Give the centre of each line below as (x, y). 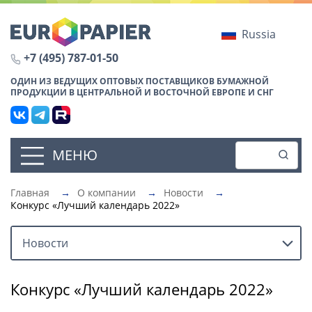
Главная (30, 192)
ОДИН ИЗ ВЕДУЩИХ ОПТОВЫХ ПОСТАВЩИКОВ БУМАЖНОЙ (140, 81)
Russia (258, 34)
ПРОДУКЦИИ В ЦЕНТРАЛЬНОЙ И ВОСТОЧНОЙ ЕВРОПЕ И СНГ (142, 92)
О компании (107, 192)
